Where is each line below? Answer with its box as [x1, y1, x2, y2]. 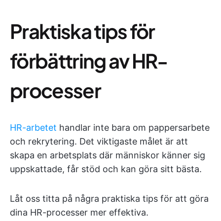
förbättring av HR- [10, 48, 168, 73]
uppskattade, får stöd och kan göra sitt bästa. [10, 164, 202, 174]
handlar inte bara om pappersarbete [57, 122, 210, 133]
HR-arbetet [10, 122, 57, 133]
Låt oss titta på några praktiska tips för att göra [10, 193, 209, 204]
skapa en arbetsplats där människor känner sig [10, 150, 205, 160]
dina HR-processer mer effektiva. [10, 207, 148, 218]
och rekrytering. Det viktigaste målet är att [10, 136, 188, 147]
